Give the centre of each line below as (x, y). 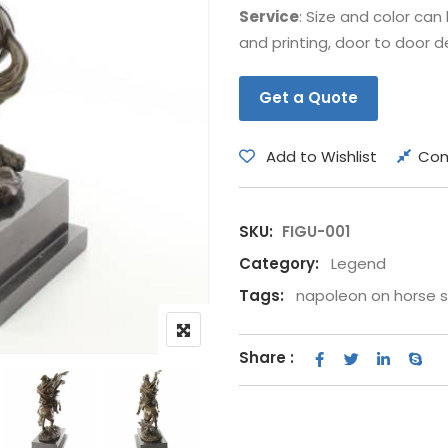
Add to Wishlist (321, 156)
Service (269, 16)
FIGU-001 (316, 231)
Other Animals (160, 61)
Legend (358, 263)
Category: (279, 263)
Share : (266, 357)
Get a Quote (308, 97)
